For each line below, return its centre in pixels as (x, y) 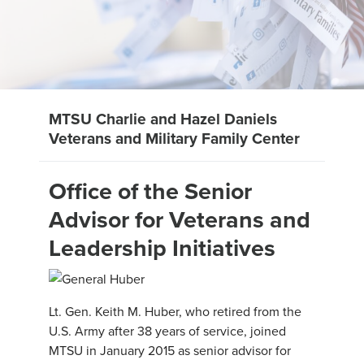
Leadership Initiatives (162, 248)
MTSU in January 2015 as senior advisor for (170, 351)
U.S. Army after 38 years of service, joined (167, 331)
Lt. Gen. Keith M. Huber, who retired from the (175, 312)
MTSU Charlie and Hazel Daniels (163, 119)
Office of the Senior (150, 191)
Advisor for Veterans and (180, 220)
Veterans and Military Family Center (174, 139)
